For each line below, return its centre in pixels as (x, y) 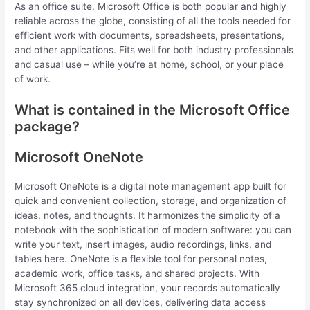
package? (47, 126)
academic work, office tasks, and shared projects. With (137, 273)
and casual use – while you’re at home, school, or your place (149, 64)
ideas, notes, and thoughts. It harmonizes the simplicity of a (148, 215)
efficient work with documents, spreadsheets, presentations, (150, 35)
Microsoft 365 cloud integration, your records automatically (148, 288)
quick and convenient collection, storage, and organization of (151, 200)
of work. (33, 79)
